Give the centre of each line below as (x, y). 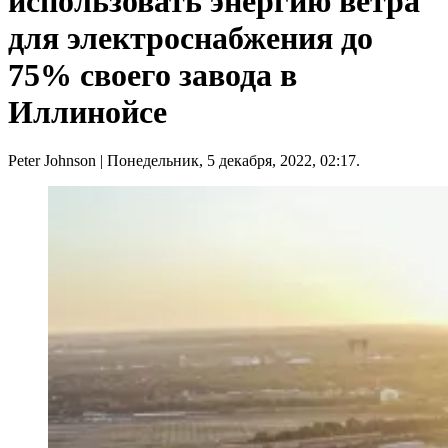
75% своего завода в (152, 75)
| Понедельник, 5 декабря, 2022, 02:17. (228, 161)
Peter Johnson (52, 161)
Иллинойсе (87, 112)
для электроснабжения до (190, 38)
